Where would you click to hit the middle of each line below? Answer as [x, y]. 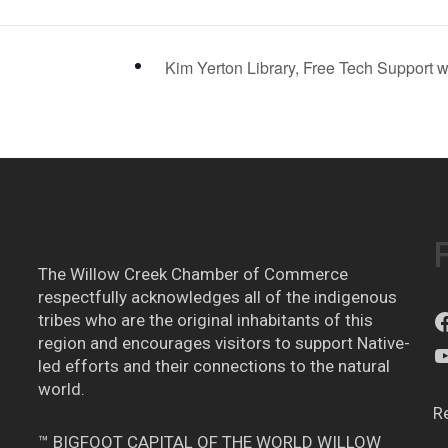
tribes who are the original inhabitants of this [205, 320]
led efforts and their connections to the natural [213, 366]
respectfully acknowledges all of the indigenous [217, 297]
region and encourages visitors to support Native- [223, 343]
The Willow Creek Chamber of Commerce [192, 274]
